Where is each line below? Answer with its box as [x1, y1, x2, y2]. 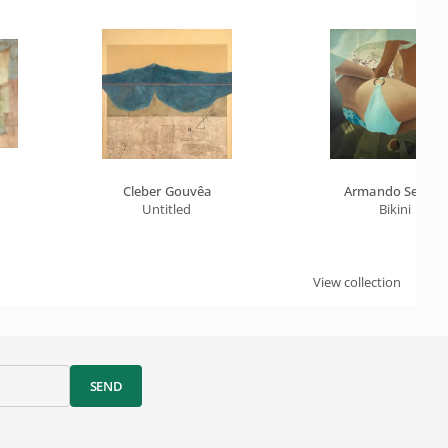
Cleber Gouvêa [122, 182, 212, 200]
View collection [313, 273, 401, 291]
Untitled [142, 200, 192, 218]
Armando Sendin [344, 182, 446, 200]
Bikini [378, 200, 412, 218]
